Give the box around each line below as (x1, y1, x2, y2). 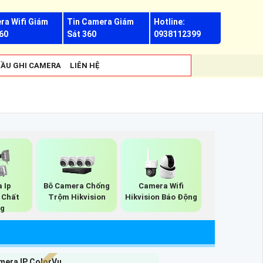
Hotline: (153, 17, 185, 26)
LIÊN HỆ (70, 61, 100, 70)
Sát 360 (67, 29, 97, 39)
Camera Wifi (139, 181, 184, 190)
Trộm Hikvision (48, 192, 106, 201)
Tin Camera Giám (67, 17, 134, 26)
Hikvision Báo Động (125, 192, 198, 201)
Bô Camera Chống (43, 181, 110, 190)
